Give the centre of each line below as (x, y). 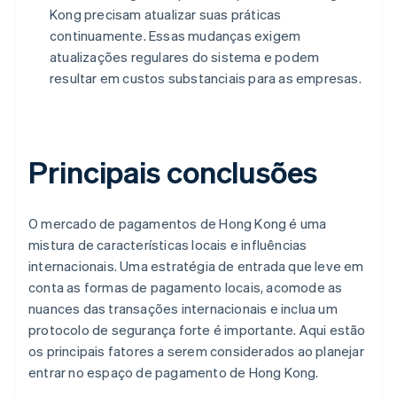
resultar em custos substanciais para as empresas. (206, 78)
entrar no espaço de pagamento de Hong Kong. (174, 373)
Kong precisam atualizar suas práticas (166, 15)
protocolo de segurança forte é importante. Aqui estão (197, 330)
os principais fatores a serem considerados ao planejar (196, 351)
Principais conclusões (173, 172)
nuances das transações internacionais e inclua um (183, 309)
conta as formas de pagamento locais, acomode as (186, 288)
